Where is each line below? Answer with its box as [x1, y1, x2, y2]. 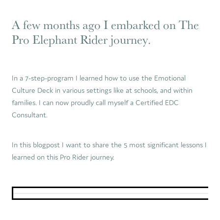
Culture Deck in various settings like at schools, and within [12, 86, 192, 95]
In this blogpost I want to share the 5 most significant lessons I [12, 140, 207, 149]
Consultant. [12, 110, 48, 119]
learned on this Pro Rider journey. [12, 153, 114, 162]
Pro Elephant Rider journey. [12, 31, 151, 48]
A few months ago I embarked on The [12, 17, 199, 33]
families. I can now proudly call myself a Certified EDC [12, 98, 179, 107]
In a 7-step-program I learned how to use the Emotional [12, 74, 186, 82]
